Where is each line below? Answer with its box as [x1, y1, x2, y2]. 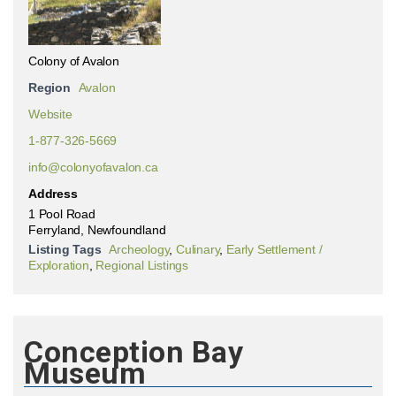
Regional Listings [95, 258, 189, 272]
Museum [24, 355, 146, 391]
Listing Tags [28, 242, 102, 256]
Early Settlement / [226, 242, 323, 256]
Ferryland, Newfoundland [28, 223, 166, 237]
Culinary [176, 242, 220, 256]
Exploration [28, 258, 89, 272]
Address [28, 187, 78, 201]
